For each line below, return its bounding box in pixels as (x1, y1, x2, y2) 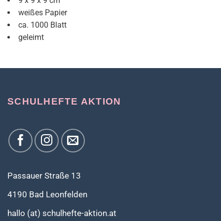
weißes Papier (18, 7, 67, 17)
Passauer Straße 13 (7, 171, 81, 181)
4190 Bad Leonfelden (7, 189, 87, 199)
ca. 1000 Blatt (18, 20, 67, 30)
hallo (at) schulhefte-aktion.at (7, 208, 116, 218)
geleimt (18, 32, 44, 42)
